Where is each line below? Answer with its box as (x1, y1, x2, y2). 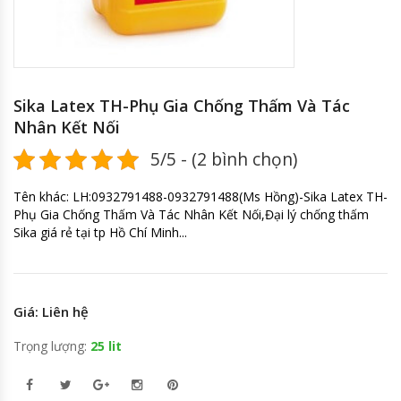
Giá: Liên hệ (13, 302, 89, 320)
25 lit (90, 337, 122, 354)
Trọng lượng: (13, 337, 90, 354)
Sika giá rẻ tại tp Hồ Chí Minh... (13, 223, 187, 241)
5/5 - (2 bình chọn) (149, 146, 297, 171)
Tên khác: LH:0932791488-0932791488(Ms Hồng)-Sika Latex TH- (13, 187, 388, 205)
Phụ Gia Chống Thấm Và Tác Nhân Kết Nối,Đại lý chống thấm (13, 205, 369, 223)
